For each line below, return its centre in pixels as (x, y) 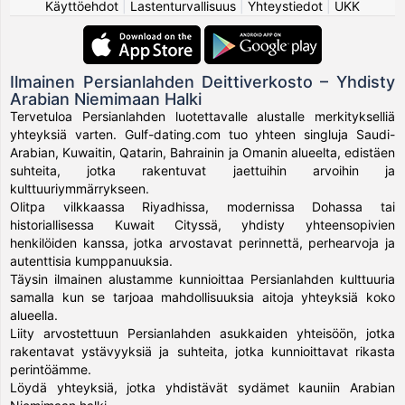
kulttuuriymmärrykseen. (80, 188)
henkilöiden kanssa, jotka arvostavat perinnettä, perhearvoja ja (202, 242)
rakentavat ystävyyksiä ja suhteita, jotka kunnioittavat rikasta (202, 351)
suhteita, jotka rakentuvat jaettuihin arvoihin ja (202, 170)
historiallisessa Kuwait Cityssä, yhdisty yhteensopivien (202, 224)
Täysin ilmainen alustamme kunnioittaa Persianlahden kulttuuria (202, 278)
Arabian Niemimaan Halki (106, 99)
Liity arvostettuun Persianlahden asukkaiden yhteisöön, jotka (202, 333)
